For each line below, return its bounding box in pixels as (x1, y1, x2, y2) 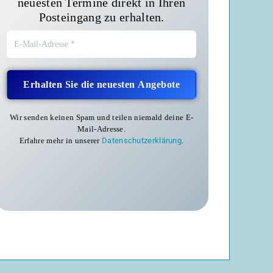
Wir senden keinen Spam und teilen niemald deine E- (10, 113, 194, 122)
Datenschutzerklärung (102, 136, 182, 146)
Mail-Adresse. (77, 124, 126, 134)
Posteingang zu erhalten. (38, 10, 165, 24)
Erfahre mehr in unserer (19, 136, 102, 146)
